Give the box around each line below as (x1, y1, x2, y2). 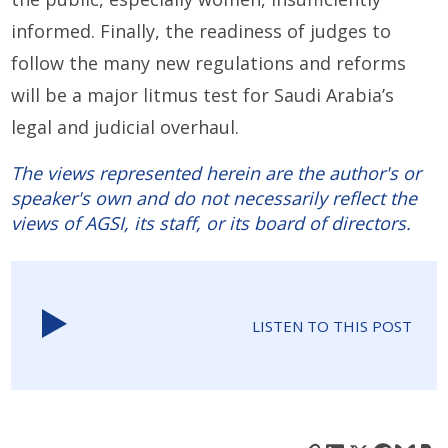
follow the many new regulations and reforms (11, 51, 407, 76)
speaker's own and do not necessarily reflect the (11, 186, 418, 211)
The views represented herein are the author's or (11, 161, 422, 186)
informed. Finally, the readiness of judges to (11, 19, 392, 44)
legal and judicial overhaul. (11, 115, 240, 140)
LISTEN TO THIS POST (251, 315, 412, 336)
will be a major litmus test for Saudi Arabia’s (11, 83, 395, 108)
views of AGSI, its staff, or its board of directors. (11, 211, 412, 236)
